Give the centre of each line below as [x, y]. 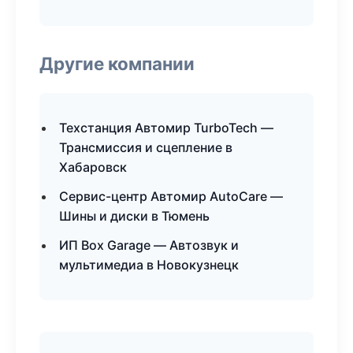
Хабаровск [93, 167]
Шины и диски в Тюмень [134, 216]
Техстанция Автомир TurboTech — [166, 128]
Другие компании [117, 63]
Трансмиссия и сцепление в [146, 147]
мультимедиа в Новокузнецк [149, 265]
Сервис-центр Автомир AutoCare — [171, 196]
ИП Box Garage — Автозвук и [149, 245]
